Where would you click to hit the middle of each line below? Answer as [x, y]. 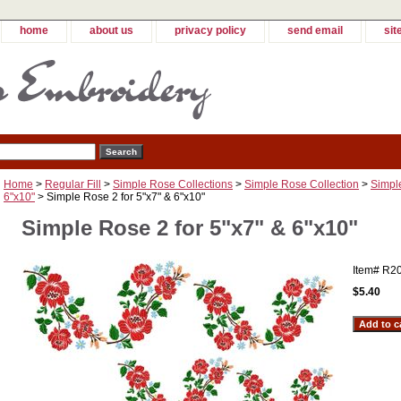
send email [315, 30]
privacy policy [210, 30]
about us [111, 30]
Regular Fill [73, 185]
